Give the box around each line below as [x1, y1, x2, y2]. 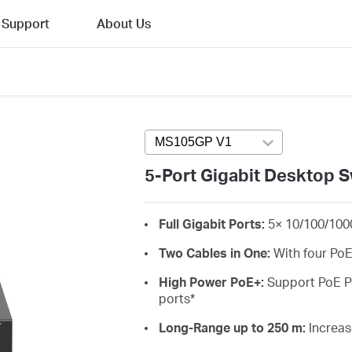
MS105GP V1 [154, 135, 232, 148]
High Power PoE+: [158, 273, 267, 290]
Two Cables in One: [158, 244, 273, 261]
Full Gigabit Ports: [158, 215, 268, 232]
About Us [97, 15, 151, 31]
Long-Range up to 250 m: [158, 319, 309, 335]
